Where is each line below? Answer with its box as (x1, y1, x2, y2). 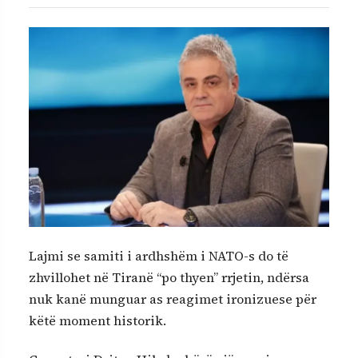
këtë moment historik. (29, 311, 166, 329)
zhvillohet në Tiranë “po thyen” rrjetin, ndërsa (29, 268, 309, 286)
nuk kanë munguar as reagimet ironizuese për (29, 289, 316, 308)
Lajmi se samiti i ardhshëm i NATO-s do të (29, 246, 288, 265)
